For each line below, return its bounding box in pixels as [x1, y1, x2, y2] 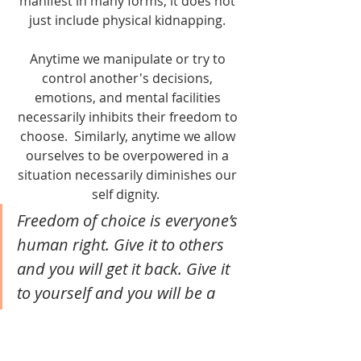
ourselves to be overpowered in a [26, 147, 232, 164]
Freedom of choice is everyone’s [17, 210, 242, 231]
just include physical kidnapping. [29, 11, 229, 29]
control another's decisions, [42, 69, 216, 87]
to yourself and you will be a [17, 282, 219, 304]
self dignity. [92, 185, 166, 203]
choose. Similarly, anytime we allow [19, 127, 239, 145]
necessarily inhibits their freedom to [17, 108, 241, 126]
